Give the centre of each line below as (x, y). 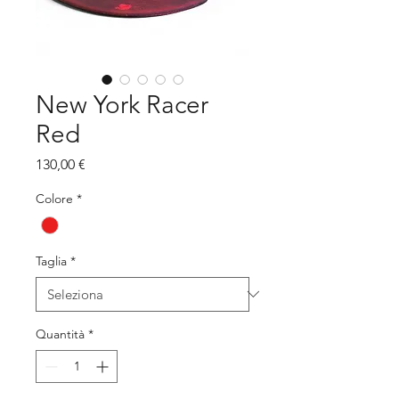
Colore (54, 198)
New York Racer (122, 104)
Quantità (60, 334)
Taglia (51, 261)
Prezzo (106, 163)
